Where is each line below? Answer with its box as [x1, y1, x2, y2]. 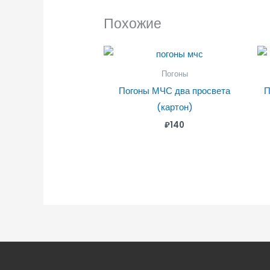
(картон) [156, 101, 193, 114]
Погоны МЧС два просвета [119, 84, 231, 98]
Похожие [104, 13, 162, 33]
